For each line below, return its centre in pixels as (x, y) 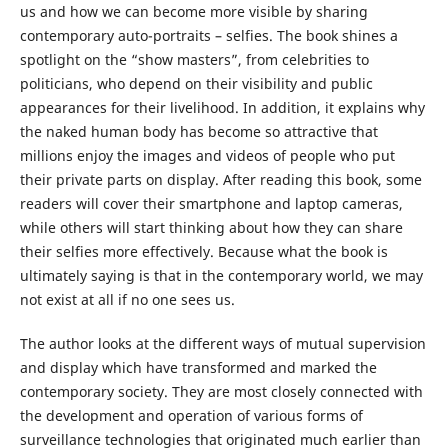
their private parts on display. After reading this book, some (220, 180)
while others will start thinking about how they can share (211, 228)
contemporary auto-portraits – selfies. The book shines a (208, 36)
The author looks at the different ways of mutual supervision (222, 344)
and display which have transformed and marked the (198, 368)
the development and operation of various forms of (191, 416)
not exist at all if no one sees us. (127, 300)
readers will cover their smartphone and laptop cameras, (211, 204)
